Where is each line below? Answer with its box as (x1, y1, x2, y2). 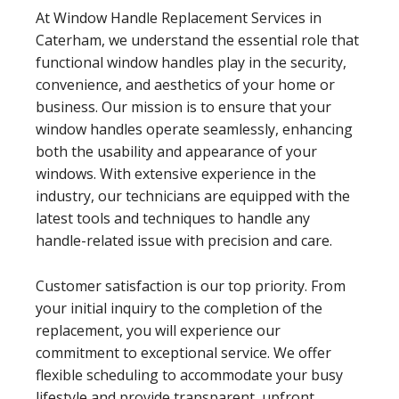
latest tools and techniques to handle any (36, 208, 310, 228)
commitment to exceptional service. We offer (36, 342, 331, 362)
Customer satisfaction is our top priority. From (36, 275, 346, 296)
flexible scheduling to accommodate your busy (36, 364, 343, 385)
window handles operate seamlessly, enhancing (36, 118, 353, 139)
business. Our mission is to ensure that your (36, 96, 331, 117)
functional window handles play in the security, (36, 52, 346, 72)
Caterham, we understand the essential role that (36, 29, 359, 50)
